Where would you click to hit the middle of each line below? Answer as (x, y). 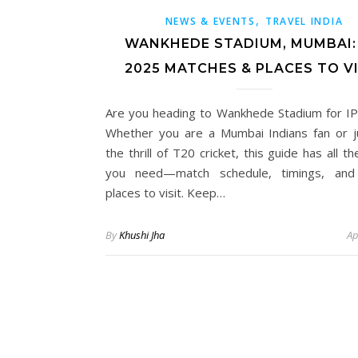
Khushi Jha (142, 235)
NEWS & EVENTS (210, 21)
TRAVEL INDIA (304, 21)
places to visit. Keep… (165, 192)
